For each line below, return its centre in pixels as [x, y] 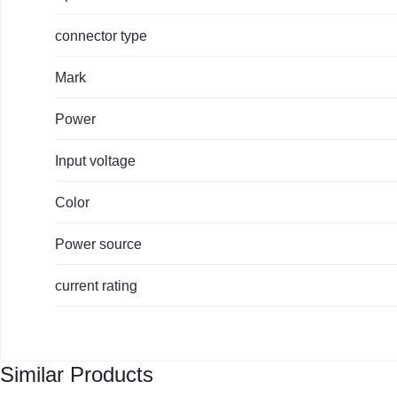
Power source [98, 244]
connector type [101, 35]
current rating [96, 285]
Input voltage [95, 160]
